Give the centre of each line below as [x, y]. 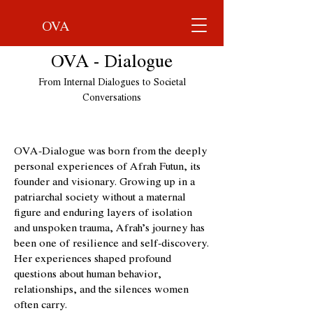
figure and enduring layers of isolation [103, 212]
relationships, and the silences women [101, 289]
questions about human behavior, [88, 274]
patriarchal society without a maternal [100, 197]
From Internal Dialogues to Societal [112, 82]
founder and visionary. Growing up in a [104, 182]
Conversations [112, 97]
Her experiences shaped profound [93, 259]
